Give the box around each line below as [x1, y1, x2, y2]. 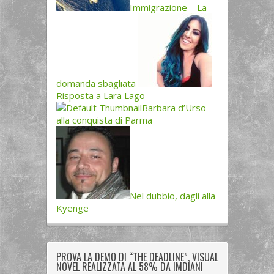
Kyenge [56, 202, 89, 215]
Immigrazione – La [129, 1, 207, 14]
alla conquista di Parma [56, 114, 152, 127]
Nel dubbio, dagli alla [129, 190, 215, 202]
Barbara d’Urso [141, 102, 206, 114]
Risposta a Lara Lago [56, 89, 145, 102]
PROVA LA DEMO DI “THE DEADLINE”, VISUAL [56, 250, 218, 265]
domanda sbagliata [56, 77, 136, 90]
